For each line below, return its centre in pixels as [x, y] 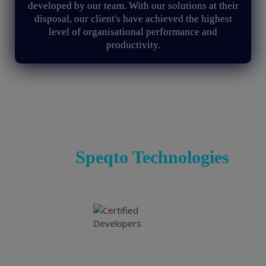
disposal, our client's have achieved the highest [133, 19]
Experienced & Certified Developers [130, 253]
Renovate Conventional [133, 114]
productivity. [133, 45]
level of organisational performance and [133, 32]
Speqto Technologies [152, 157]
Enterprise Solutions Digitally [133, 136]
